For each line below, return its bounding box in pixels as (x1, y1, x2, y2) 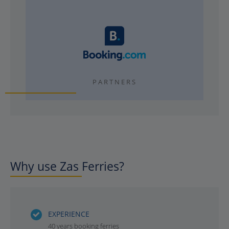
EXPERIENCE (48, 209, 89, 219)
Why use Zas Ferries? (10, 157, 124, 174)
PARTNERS (92, 77, 137, 86)
